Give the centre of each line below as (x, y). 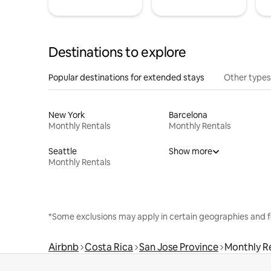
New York (67, 115)
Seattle (63, 151)
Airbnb (64, 247)
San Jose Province (179, 247)
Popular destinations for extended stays (126, 77)
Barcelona (188, 115)
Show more (190, 151)
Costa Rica (109, 247)
